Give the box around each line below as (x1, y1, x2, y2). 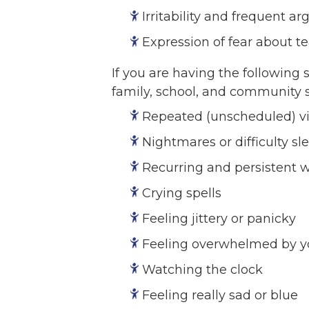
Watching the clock (142, 261, 263, 277)
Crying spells (142, 185, 222, 201)
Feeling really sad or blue (142, 287, 299, 303)
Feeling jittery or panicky (142, 210, 297, 226)
